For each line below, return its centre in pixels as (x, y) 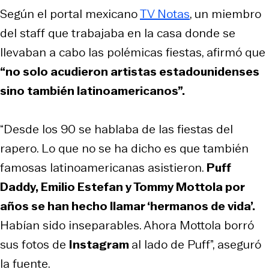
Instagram (100, 244)
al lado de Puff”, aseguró (196, 244)
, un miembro (225, 14)
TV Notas (165, 14)
